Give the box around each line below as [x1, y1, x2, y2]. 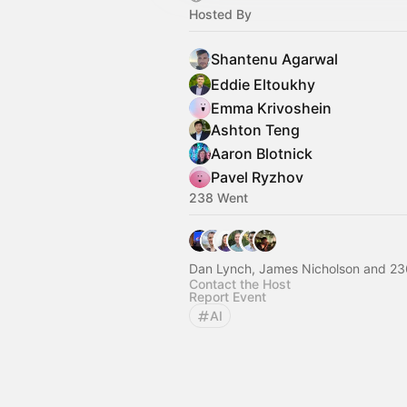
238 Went [189, 190, 248, 205]
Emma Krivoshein [211, 99, 332, 117]
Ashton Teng [211, 121, 300, 139]
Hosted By [189, 6, 252, 22]
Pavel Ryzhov [211, 168, 303, 186]
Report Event [189, 289, 266, 304]
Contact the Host [189, 276, 291, 292]
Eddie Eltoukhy [211, 75, 315, 94]
